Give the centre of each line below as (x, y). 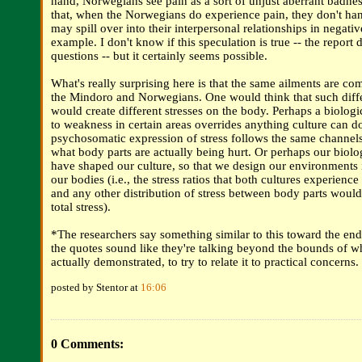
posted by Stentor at (96, 288)
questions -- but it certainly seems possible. (159, 56)
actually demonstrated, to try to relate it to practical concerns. (205, 262)
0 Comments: (87, 344)
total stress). (81, 207)
